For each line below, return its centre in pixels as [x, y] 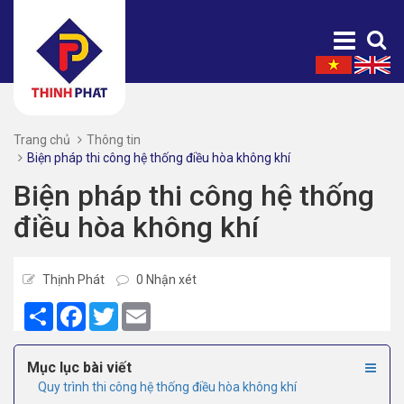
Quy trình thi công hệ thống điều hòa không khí [167, 387]
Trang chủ [42, 140]
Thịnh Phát [72, 280]
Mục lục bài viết [79, 368]
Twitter [139, 310]
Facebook [113, 310]
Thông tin [114, 140]
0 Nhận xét [165, 280]
